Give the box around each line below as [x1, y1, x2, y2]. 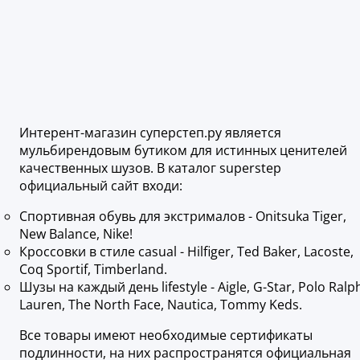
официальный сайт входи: [19, 177, 182, 195]
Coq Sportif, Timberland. [19, 260, 167, 279]
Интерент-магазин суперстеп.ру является [19, 124, 281, 142]
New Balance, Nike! [19, 225, 133, 243]
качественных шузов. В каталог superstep [19, 159, 281, 178]
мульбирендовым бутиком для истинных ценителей [19, 141, 347, 160]
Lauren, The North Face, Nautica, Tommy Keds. [19, 296, 302, 314]
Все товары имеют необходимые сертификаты [19, 326, 313, 345]
